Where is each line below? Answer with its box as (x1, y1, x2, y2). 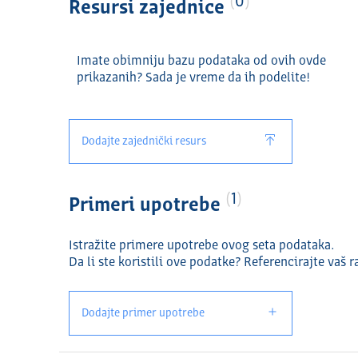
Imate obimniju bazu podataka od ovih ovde (77, 55, 327, 68)
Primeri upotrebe (69, 197, 226, 216)
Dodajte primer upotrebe (82, 308, 205, 319)
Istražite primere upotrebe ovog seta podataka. (69, 240, 335, 253)
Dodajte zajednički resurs (82, 136, 207, 147)
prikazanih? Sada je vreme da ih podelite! (77, 72, 311, 85)
